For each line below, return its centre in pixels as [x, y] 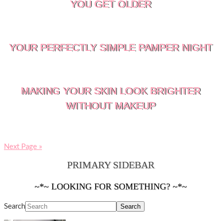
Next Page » [23, 147]
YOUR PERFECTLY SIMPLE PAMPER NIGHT [110, 47]
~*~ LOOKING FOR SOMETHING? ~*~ [110, 186]
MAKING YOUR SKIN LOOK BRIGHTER [110, 91]
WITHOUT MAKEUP [110, 106]
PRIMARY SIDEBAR [110, 165]
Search [15, 206]
